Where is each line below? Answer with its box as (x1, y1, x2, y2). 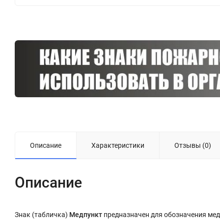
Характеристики (91, 141, 144, 149)
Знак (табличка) (15, 210, 69, 219)
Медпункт (69, 210, 102, 219)
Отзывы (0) (174, 141, 211, 149)
